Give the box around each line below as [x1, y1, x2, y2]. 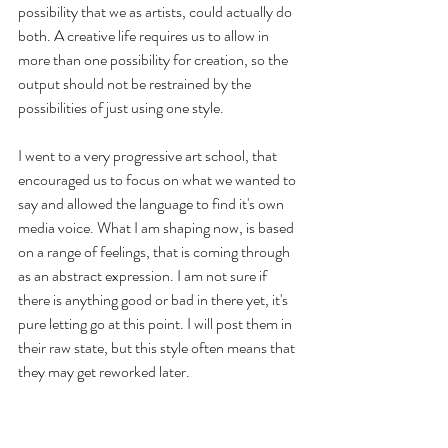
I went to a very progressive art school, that [18, 144, 280, 167]
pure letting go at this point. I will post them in [18, 312, 295, 335]
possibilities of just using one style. [18, 96, 227, 119]
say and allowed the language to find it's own [18, 192, 287, 215]
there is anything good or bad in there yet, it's [18, 288, 291, 311]
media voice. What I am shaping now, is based [18, 216, 297, 239]
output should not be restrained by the [18, 72, 254, 95]
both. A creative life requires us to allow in [18, 24, 272, 47]
